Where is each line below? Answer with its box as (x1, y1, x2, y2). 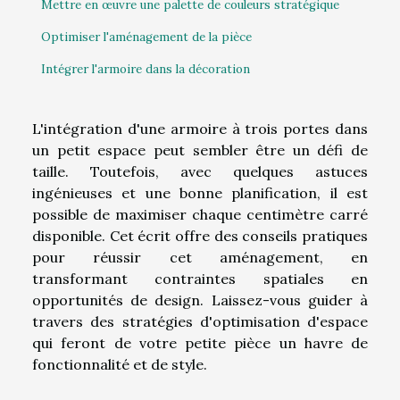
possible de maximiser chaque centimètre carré (32, 204, 368, 223)
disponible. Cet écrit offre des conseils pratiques (32, 226, 368, 245)
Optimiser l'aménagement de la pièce (41, 29, 252, 46)
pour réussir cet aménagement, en (32, 247, 368, 266)
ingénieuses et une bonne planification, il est (32, 183, 368, 202)
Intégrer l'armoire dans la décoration (41, 62, 250, 78)
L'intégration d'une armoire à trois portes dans (32, 119, 368, 137)
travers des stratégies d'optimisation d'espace (32, 312, 368, 330)
